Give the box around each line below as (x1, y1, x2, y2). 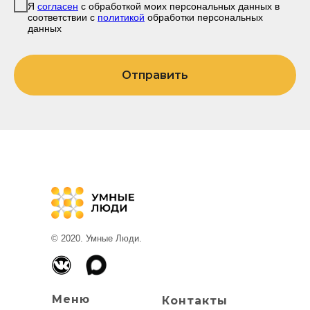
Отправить (122, 68, 188, 82)
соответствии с (28, 11, 98, 23)
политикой (98, 11, 145, 23)
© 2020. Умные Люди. (51, 233, 142, 244)
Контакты (162, 294, 228, 307)
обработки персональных (145, 11, 263, 23)
